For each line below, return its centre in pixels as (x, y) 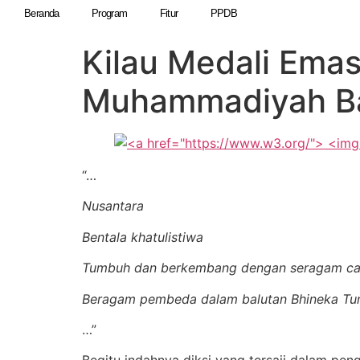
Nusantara (113, 206)
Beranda (42, 13)
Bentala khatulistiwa (143, 237)
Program (109, 13)
